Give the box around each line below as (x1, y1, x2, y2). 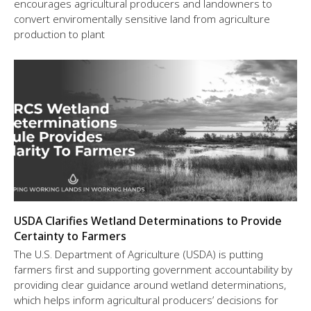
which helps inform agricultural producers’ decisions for (14, 293, 278, 308)
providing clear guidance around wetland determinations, (14, 278, 286, 292)
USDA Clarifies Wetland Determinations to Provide (14, 213, 282, 229)
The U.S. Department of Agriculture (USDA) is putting (14, 247, 263, 262)
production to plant (14, 27, 105, 42)
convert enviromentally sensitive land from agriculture (14, 12, 270, 26)
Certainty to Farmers (14, 228, 126, 244)
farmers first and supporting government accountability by (14, 262, 292, 277)
